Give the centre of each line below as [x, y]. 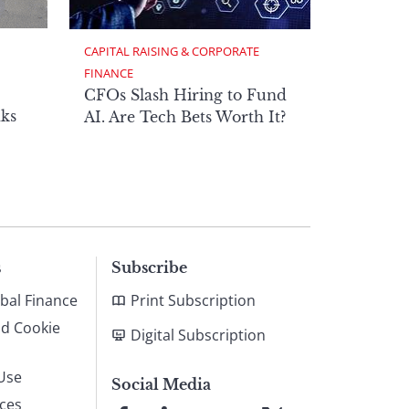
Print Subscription [193, 301]
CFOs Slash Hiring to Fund [185, 95]
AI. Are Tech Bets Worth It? [185, 117]
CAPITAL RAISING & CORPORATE [173, 52]
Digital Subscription [198, 336]
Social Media [161, 385]
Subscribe [149, 268]
